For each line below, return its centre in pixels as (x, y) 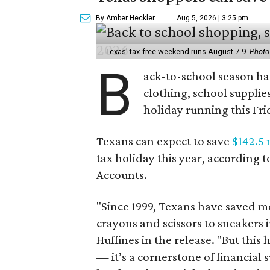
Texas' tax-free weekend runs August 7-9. (178, 52)
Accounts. (122, 175)
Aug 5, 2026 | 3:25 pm (212, 18)
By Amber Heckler (125, 18)
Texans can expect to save (164, 141)
